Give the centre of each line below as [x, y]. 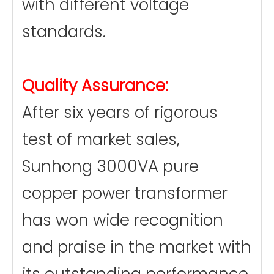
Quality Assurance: [95, 86]
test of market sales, [101, 139]
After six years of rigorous [120, 113]
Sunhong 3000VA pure [110, 166]
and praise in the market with [137, 247]
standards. [64, 32]
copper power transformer [125, 193]
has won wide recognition [123, 220]
